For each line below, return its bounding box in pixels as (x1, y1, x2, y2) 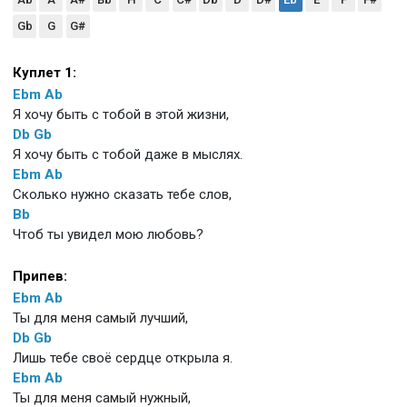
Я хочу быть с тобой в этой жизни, (13, 105, 229, 123)
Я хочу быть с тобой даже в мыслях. (13, 145, 243, 163)
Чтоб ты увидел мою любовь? (13, 225, 203, 243)
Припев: (13, 267, 67, 284)
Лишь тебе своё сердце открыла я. (13, 349, 233, 366)
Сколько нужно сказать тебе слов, (13, 185, 232, 203)
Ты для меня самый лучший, (13, 309, 188, 326)
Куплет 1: (13, 64, 76, 81)
